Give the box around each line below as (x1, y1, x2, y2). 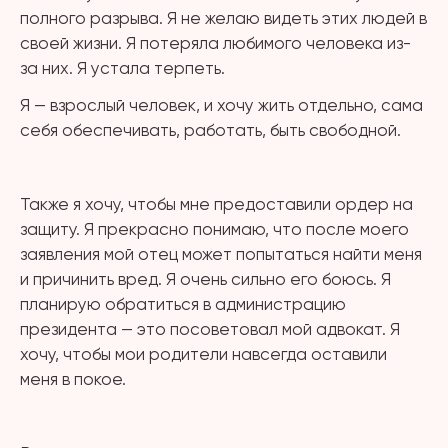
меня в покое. (20, 369, 126, 389)
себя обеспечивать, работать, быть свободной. (20, 120, 401, 140)
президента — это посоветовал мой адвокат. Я (20, 319, 400, 339)
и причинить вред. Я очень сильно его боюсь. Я (20, 269, 391, 289)
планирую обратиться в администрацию (20, 294, 346, 314)
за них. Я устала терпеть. (20, 58, 225, 78)
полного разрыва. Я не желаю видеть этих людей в (20, 8, 427, 28)
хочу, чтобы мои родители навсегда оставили (20, 344, 387, 364)
